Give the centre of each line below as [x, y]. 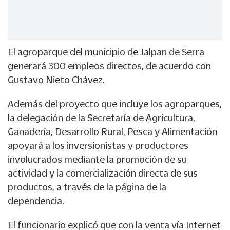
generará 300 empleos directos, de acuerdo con [109, 66]
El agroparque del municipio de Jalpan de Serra [106, 52]
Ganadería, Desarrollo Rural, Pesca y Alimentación [112, 132]
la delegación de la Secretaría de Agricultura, [101, 118]
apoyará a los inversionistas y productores [98, 146]
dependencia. [36, 201]
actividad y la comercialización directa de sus [103, 173]
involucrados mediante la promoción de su [97, 159]
